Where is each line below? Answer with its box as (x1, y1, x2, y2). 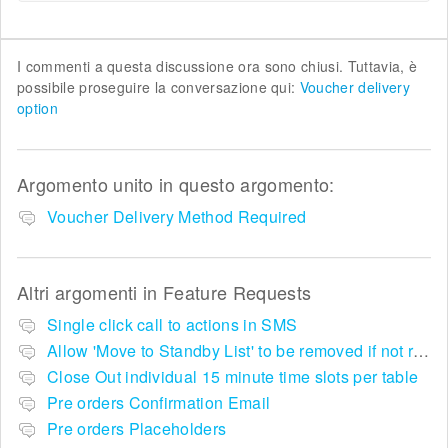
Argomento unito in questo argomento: (17, 170, 335, 197)
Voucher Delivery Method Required (47, 204, 307, 228)
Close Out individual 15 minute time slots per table (47, 364, 419, 388)
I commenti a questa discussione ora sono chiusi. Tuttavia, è (17, 55, 418, 76)
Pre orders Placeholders (47, 416, 227, 440)
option (17, 97, 58, 118)
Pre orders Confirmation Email (47, 390, 271, 414)
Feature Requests (163, 278, 312, 305)
